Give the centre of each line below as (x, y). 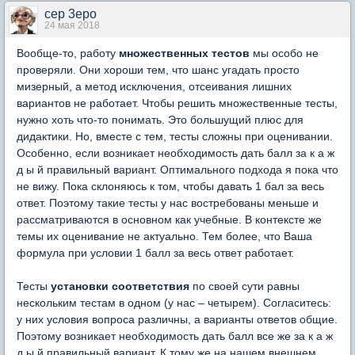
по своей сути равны (244, 286)
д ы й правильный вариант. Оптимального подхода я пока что (177, 170)
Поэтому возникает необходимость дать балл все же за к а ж (175, 336)
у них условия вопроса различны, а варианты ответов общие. (177, 320)
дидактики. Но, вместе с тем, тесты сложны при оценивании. (175, 137)
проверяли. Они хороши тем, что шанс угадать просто (158, 70)
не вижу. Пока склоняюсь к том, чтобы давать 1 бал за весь (170, 187)
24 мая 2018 (72, 26)
